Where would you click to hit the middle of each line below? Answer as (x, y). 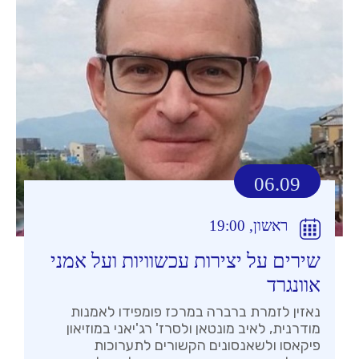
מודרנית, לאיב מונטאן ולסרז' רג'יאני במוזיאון (194, 329)
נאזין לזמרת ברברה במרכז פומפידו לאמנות (196, 312)
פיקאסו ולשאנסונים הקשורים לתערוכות (207, 346)
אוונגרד (294, 285)
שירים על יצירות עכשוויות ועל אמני (186, 261)
